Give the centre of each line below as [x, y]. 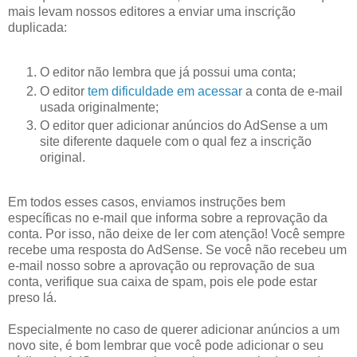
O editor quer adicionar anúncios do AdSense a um [184, 126]
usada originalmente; [99, 107]
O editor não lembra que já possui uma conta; [168, 72]
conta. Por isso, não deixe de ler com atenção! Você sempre [177, 234]
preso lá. [32, 298]
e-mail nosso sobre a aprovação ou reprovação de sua [161, 266]
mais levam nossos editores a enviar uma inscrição [152, 11]
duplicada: [37, 27]
